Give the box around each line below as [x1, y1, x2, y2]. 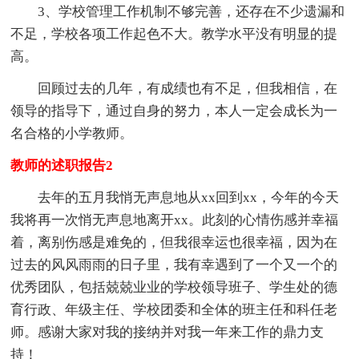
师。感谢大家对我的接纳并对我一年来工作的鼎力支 [10, 324, 325, 340]
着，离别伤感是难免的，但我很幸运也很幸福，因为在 [10, 234, 338, 250]
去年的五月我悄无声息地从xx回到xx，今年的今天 [10, 189, 340, 205]
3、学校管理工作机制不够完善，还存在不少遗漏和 [10, 3, 345, 19]
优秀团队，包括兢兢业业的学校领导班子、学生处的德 [10, 279, 338, 295]
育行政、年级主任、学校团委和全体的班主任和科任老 [10, 301, 338, 317]
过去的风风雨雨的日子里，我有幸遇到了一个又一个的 [10, 256, 338, 272]
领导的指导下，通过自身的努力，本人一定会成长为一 [10, 103, 338, 119]
